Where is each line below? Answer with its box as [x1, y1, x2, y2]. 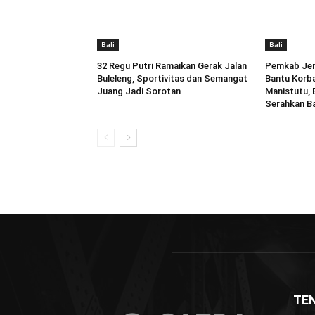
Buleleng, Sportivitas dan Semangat [97, 73, 247, 84]
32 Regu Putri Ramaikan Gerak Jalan [97, 60, 247, 72]
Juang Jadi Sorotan [97, 86, 181, 97]
